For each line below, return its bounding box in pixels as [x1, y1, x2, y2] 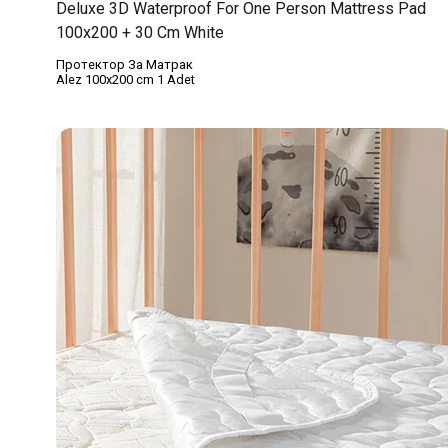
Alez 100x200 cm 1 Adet [56, 72, 195, 88]
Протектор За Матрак [56, 57, 193, 73]
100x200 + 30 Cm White [56, 23, 224, 43]
